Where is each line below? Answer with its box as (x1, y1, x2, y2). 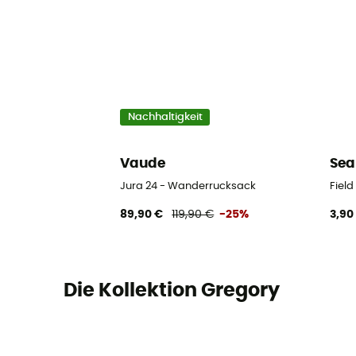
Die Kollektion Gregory (63, 281, 280, 301)
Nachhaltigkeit (127, 112, 203, 123)
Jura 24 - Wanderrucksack (120, 180, 257, 192)
